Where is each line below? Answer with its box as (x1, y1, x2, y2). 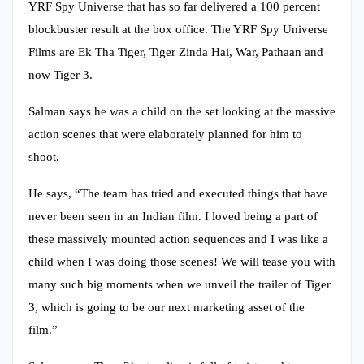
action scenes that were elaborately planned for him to (28, 127, 302, 141)
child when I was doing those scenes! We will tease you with (28, 254, 336, 268)
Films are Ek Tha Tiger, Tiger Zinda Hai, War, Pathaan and (28, 45, 323, 58)
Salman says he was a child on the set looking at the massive (28, 104, 336, 118)
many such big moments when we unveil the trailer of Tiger (28, 277, 331, 291)
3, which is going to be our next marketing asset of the (28, 300, 305, 314)
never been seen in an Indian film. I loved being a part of (28, 209, 318, 223)
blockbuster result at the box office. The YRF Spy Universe (28, 22, 328, 36)
